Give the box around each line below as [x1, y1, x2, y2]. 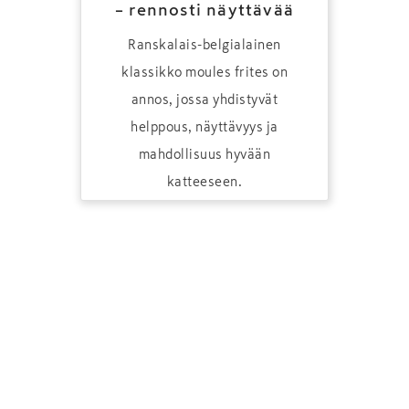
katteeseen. [166, 174, 243, 188]
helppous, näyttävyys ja [131, 120, 278, 133]
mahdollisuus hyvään [138, 147, 271, 161]
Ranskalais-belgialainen [128, 37, 281, 51]
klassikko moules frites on [121, 65, 288, 79]
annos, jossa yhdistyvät [131, 92, 278, 106]
